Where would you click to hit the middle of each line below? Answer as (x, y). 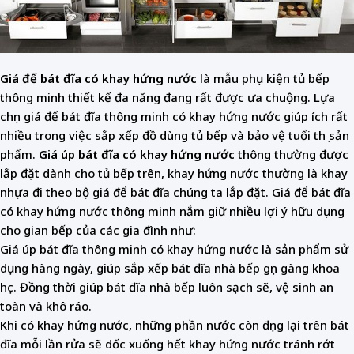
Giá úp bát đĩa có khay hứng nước (137, 154)
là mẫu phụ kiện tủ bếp (263, 78)
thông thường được (292, 154)
